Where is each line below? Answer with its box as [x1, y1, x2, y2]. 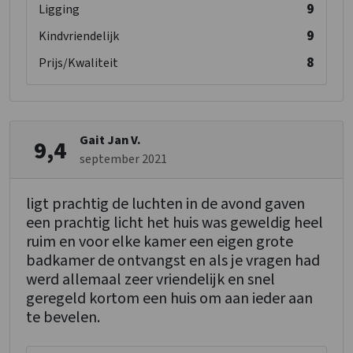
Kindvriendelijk [39, 28, 119, 46]
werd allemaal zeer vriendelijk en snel [26, 269, 275, 292]
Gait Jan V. [80, 132, 141, 150]
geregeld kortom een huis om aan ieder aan [26, 288, 313, 310]
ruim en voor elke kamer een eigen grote [26, 231, 293, 254]
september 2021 [80, 150, 167, 169]
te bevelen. [26, 307, 100, 329]
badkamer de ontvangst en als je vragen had [26, 250, 320, 273]
